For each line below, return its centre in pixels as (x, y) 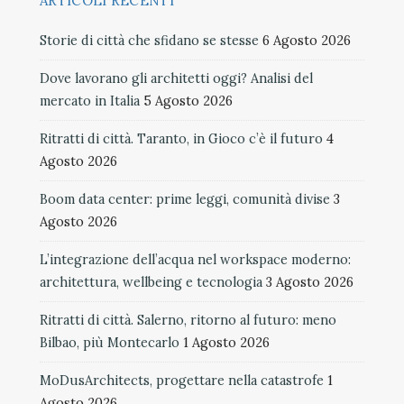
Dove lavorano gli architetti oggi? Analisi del (176, 78)
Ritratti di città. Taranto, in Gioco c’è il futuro (181, 138)
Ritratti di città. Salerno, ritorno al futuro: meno (188, 320)
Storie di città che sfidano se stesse (149, 40)
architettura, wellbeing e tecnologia (151, 282)
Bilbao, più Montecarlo (110, 342)
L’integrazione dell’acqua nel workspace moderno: (195, 259)
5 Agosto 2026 (188, 101)
